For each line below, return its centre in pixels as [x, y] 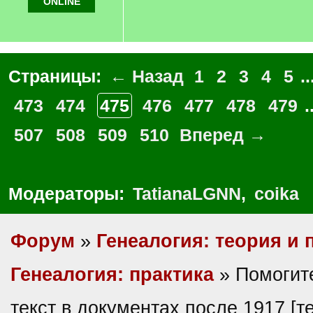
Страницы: [57, 76]
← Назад [147, 76]
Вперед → [223, 135]
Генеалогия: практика [112, 275]
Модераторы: [69, 194]
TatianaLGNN [187, 194]
